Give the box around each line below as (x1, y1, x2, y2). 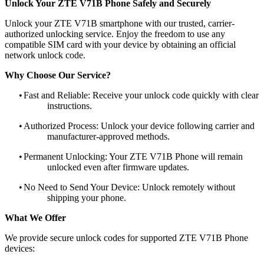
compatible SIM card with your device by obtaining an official (5, 39, 236, 49)
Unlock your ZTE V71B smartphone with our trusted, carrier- (5, 18, 235, 28)
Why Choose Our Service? (5, 70, 111, 80)
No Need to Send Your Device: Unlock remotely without (24, 181, 235, 192)
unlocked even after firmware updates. (47, 161, 189, 172)
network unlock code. (5, 49, 85, 60)
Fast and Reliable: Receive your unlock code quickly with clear (24, 90, 259, 100)
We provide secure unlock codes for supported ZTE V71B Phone (5, 232, 248, 243)
